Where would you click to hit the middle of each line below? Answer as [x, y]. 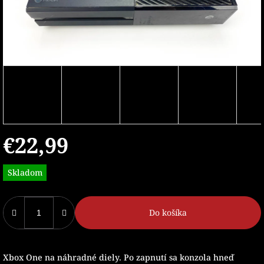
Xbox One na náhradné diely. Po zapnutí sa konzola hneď [118, 257]
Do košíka [168, 212]
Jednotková [25, 165]
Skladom [25, 172]
